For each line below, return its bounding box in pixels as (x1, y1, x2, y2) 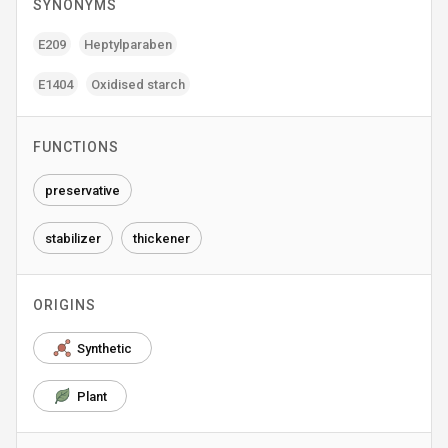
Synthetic (77, 340, 132, 356)
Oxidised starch (91, 76, 185, 92)
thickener (133, 230, 190, 246)
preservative (45, 182, 120, 198)
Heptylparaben (84, 36, 172, 52)
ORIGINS (33, 297, 96, 313)
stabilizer (45, 230, 101, 246)
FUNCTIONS (33, 139, 119, 155)
